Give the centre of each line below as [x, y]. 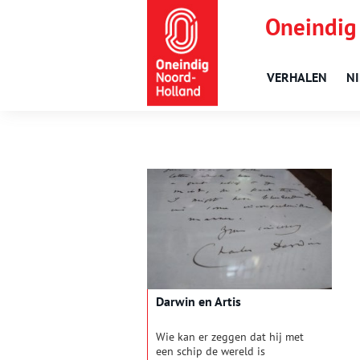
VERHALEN [297, 77]
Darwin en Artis [198, 302]
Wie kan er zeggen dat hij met [230, 337]
